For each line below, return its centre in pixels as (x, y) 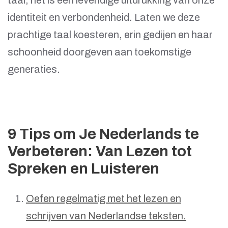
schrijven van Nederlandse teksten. (106, 216)
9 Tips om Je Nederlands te (103, 134)
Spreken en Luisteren (83, 169)
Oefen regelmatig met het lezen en (104, 199)
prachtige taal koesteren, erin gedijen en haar (110, 35)
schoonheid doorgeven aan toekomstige (99, 52)
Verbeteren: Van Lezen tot (100, 151)
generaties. (34, 69)
